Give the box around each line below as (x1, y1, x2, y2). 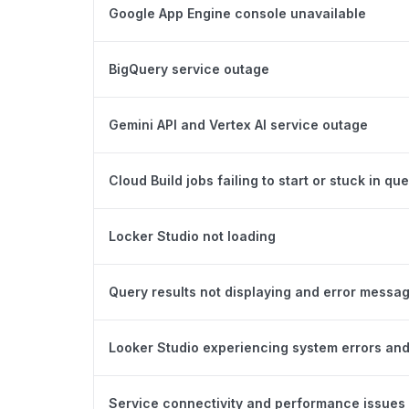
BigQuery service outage (109, 60, 269, 77)
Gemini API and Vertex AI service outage (109, 116, 368, 132)
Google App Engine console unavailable (109, 5, 366, 21)
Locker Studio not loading (109, 227, 276, 244)
